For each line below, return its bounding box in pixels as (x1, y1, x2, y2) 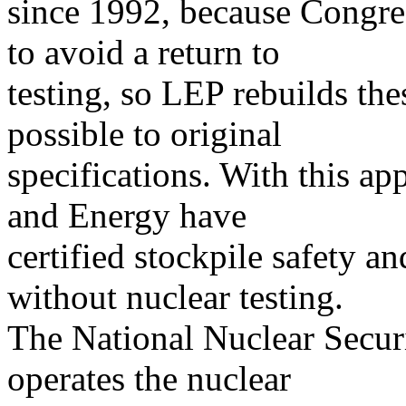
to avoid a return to (7, 33, 280, 72)
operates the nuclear (7, 359, 291, 398)
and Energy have (7, 196, 246, 235)
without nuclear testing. (7, 277, 343, 316)
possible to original (7, 114, 282, 153)
